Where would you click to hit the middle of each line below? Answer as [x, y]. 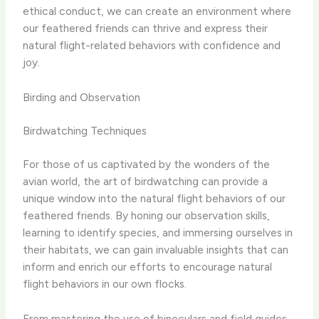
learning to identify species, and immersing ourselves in [158, 233]
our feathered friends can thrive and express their [146, 28]
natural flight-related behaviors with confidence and [152, 46]
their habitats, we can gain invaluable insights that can [156, 250]
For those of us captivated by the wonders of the [147, 164]
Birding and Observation [82, 97]
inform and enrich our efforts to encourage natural [148, 267]
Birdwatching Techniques [85, 131]
